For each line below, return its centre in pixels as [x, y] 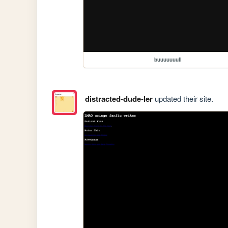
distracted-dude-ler [119, 98]
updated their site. [183, 98]
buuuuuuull [168, 60]
